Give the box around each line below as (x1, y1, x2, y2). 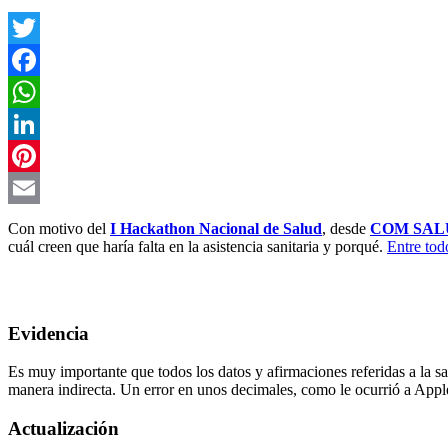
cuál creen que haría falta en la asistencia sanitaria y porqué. (8, 237, 387, 255)
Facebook (8, 82, 70, 100)
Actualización (8, 417, 119, 439)
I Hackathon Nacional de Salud (110, 219, 322, 237)
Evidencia (8, 322, 89, 344)
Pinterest (8, 178, 62, 196)
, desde (322, 219, 370, 237)
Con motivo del (8, 219, 106, 237)
